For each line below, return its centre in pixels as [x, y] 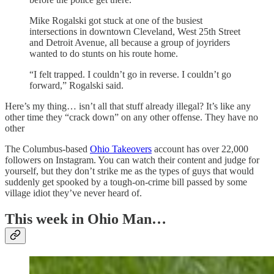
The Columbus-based [47, 149]
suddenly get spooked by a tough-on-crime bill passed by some [126, 182]
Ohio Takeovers [121, 149]
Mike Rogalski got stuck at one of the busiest [116, 21]
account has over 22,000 [200, 149]
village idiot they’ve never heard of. [73, 193]
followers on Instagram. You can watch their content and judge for [132, 160]
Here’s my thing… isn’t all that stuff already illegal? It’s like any [128, 106]
